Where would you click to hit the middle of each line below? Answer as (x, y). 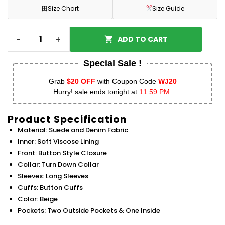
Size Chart (63, 9)
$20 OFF (81, 82)
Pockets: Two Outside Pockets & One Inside (89, 211)
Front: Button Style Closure (62, 153)
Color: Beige (38, 199)
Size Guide (168, 9)
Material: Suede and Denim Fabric (73, 130)
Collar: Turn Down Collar (58, 165)
